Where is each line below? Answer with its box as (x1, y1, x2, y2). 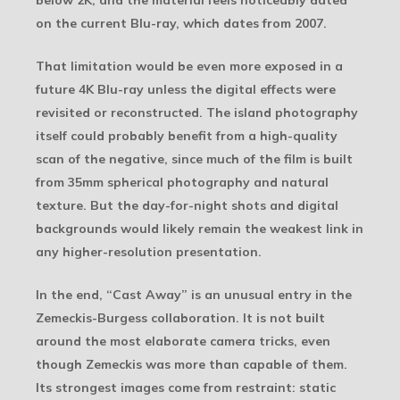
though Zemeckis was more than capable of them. (36, 356, 347, 373)
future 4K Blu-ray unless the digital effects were (36, 81, 336, 98)
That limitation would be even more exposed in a (36, 58, 343, 75)
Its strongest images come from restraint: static (36, 379, 336, 396)
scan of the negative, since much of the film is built (36, 151, 353, 168)
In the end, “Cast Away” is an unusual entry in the (36, 287, 352, 304)
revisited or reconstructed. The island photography (36, 104, 358, 121)
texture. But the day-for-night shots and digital (36, 197, 338, 214)
